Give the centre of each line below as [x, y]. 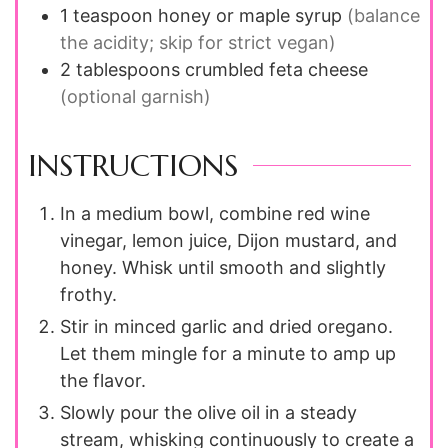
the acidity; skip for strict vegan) [198, 43]
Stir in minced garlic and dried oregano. [226, 327]
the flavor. [103, 381]
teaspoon [113, 16]
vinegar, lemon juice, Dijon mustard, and [228, 241]
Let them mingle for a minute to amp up [228, 354]
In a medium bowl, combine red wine [215, 214]
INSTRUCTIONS [133, 166]
